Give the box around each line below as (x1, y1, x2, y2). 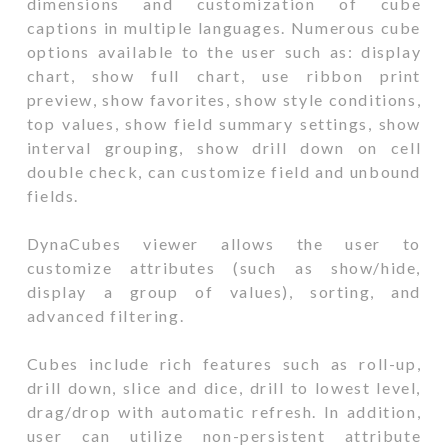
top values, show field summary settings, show (26, 114, 422, 134)
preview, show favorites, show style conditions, (26, 90, 422, 110)
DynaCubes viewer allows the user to (26, 234, 422, 254)
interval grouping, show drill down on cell (26, 138, 422, 158)
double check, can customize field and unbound (26, 162, 422, 182)
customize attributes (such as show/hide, (26, 258, 422, 278)
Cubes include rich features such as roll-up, (26, 354, 422, 374)
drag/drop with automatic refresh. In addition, (26, 402, 422, 422)
